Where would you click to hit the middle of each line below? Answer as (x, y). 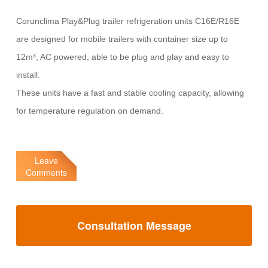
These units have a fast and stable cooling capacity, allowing (130, 93)
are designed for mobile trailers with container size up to (122, 39)
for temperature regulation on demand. (91, 111)
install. (28, 75)
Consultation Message (134, 226)
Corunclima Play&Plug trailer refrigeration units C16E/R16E (127, 21)
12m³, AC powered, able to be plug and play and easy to (122, 57)
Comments (46, 172)
